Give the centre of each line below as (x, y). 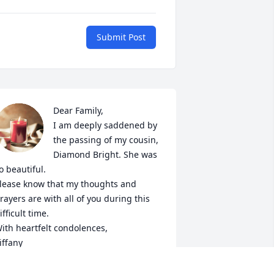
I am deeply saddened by (105, 125)
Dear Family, (78, 111)
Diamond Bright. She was (105, 155)
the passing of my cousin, (106, 140)
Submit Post (121, 37)
